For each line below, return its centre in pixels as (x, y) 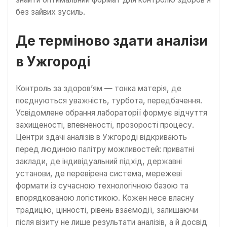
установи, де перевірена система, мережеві (99, 174)
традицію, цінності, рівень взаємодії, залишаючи (107, 210)
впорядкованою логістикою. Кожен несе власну (105, 198)
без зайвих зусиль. (50, 12)
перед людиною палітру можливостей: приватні (105, 149)
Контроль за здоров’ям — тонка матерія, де (99, 89)
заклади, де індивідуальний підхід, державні (99, 162)
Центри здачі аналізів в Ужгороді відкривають (101, 137)
